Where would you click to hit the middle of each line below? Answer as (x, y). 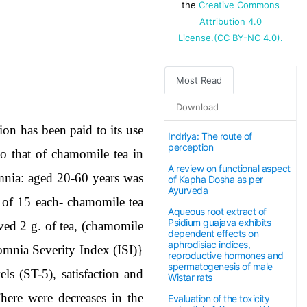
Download (197, 107)
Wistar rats (190, 278)
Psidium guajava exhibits (219, 223)
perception (191, 147)
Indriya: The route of (210, 136)
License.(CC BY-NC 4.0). (230, 38)
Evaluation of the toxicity (219, 299)
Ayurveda (188, 191)
